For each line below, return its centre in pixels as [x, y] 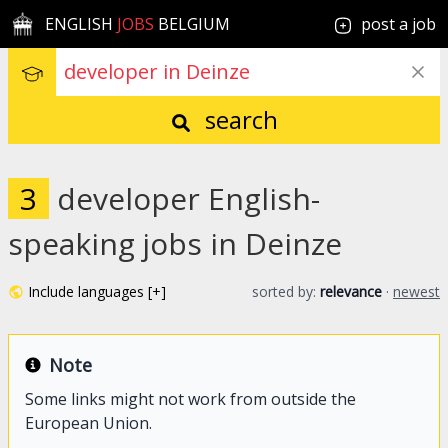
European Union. [88, 423]
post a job [398, 24]
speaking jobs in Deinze [175, 243]
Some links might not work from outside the [190, 399]
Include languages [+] [97, 291]
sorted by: [286, 291]
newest [416, 291]
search [238, 119]
